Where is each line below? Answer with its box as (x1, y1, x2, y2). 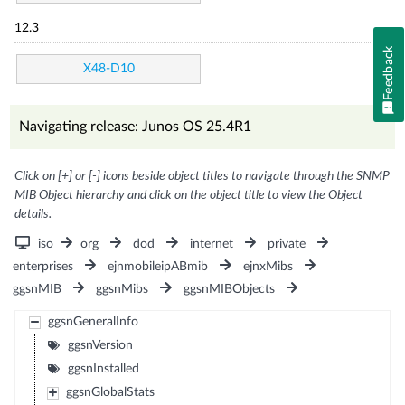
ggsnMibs (96, 282, 149, 296)
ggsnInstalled (67, 362, 139, 375)
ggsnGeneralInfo (47, 315, 138, 328)
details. (14, 207, 52, 221)
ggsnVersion (67, 338, 133, 352)
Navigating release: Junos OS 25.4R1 (19, 118, 252, 134)
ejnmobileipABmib (108, 259, 209, 273)
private (267, 237, 306, 250)
